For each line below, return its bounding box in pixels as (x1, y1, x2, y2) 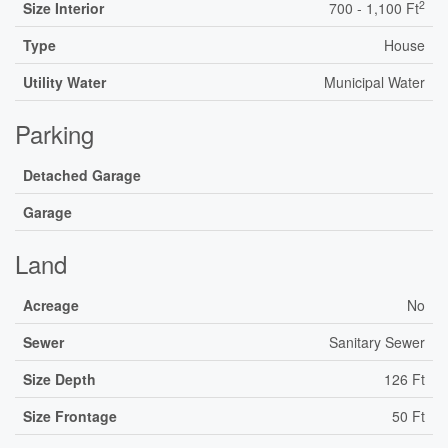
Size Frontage (23, 406, 117, 426)
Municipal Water (324, 72, 425, 92)
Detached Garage (23, 165, 141, 185)
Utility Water (23, 72, 106, 92)
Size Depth (23, 369, 96, 389)
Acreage (23, 295, 79, 315)
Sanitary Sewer (329, 332, 425, 352)
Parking (15, 116, 94, 151)
